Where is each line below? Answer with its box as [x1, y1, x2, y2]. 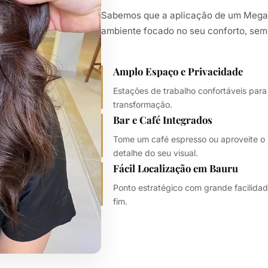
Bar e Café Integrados [113, 113, 213, 127]
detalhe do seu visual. [113, 148, 199, 159]
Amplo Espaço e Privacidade [113, 65, 243, 78]
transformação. [113, 99, 173, 110]
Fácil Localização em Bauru [113, 162, 239, 175]
